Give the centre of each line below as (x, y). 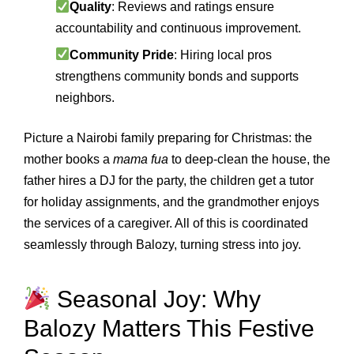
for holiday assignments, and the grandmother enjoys (171, 201)
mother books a (68, 159)
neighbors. (85, 97)
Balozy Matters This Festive (169, 329)
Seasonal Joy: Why (156, 299)
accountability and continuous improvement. (178, 28)
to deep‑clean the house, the (249, 159)
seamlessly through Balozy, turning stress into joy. (162, 244)
